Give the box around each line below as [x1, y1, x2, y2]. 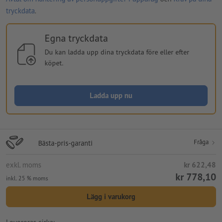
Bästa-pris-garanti [38, 138, 93, 148]
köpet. [44, 58, 63, 67]
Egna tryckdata [44, 31, 108, 45]
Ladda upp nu [90, 90, 132, 100]
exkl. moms [6, 160, 41, 169]
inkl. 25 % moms [6, 174, 48, 182]
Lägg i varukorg [87, 191, 135, 201]
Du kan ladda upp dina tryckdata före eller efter [44, 47, 189, 56]
